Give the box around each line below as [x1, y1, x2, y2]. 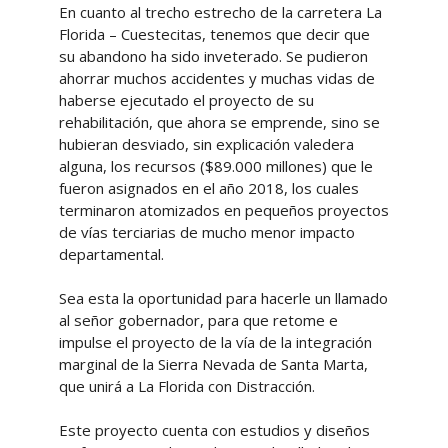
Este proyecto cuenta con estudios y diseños [58, 419, 370, 440]
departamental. [58, 243, 168, 264]
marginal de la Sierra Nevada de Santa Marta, [58, 353, 368, 374]
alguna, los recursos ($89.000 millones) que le [58, 155, 373, 176]
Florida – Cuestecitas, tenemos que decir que [58, 23, 370, 44]
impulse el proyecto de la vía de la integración [58, 331, 372, 352]
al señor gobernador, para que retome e [58, 309, 338, 330]
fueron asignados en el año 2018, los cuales [58, 177, 359, 198]
